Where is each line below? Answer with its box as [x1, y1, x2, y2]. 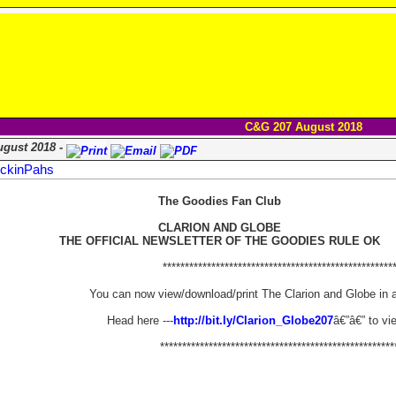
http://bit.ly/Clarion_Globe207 [172, 314, 333, 327]
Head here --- [106, 314, 173, 327]
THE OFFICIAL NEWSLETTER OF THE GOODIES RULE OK [59, 234, 380, 247]
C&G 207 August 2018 [245, 120, 362, 133]
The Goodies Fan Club [158, 194, 281, 208]
